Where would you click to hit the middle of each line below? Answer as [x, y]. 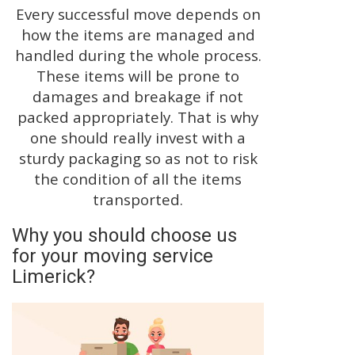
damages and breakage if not [138, 96]
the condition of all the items [138, 178]
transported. [138, 199]
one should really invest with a [138, 137]
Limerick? [53, 276]
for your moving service [113, 256]
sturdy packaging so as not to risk [138, 158]
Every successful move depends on [138, 13]
